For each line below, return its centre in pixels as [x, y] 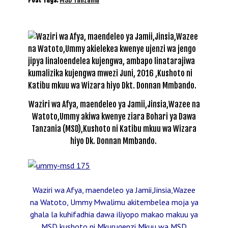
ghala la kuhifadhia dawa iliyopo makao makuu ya [114, 214]
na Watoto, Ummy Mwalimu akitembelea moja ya [114, 202]
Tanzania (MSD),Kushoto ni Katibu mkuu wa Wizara [114, 129]
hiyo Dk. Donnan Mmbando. [114, 141]
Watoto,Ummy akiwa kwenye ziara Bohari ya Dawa [114, 116]
